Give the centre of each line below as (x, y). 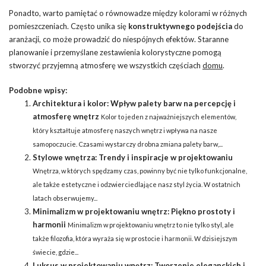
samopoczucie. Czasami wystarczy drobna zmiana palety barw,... (128, 144)
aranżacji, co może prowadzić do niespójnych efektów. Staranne (119, 39)
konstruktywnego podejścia (180, 26)
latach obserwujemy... (65, 198)
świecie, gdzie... (56, 252)
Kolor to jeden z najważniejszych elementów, (169, 117)
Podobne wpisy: (38, 91)
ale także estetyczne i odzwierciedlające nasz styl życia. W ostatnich (137, 185)
